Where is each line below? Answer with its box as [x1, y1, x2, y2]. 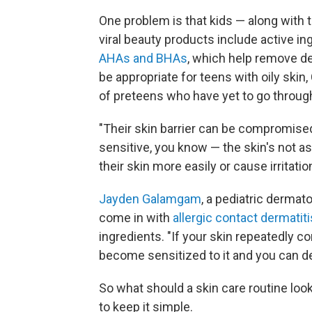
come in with [99, 210, 173, 225]
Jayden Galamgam [99, 192, 201, 206]
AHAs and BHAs [99, 51, 187, 65]
